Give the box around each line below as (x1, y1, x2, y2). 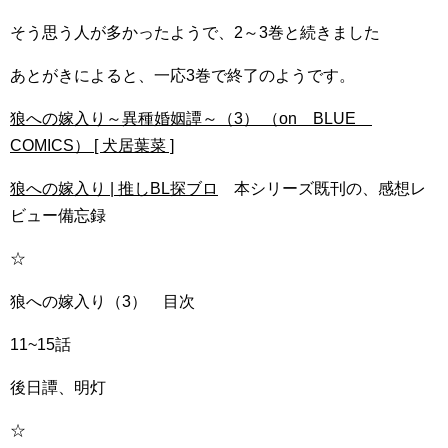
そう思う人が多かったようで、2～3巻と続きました (10, 24, 380, 41)
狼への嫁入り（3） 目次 (10, 293, 195, 310)
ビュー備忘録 (10, 207, 106, 224)
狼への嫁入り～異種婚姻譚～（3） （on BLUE (10, 110, 372, 127)
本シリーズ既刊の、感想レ (218, 180, 426, 197)
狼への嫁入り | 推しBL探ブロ (10, 180, 218, 197)
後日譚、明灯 (10, 379, 106, 396)
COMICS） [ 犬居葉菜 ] (10, 137, 174, 154)
